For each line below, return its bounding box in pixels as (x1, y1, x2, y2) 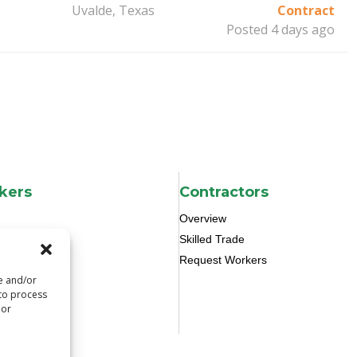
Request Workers (179, 253, 267, 267)
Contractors (179, 183, 269, 202)
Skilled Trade (179, 233, 245, 246)
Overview (179, 212, 226, 226)
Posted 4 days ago (226, 20, 335, 38)
